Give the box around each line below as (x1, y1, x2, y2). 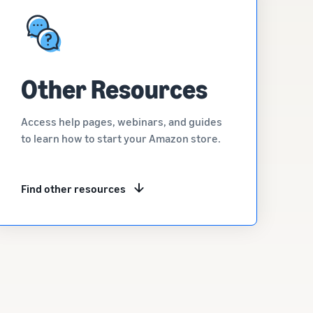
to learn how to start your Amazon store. (21, 131, 221, 145)
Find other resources (21, 182, 126, 196)
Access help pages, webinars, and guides (21, 115, 223, 129)
